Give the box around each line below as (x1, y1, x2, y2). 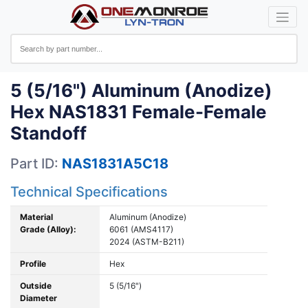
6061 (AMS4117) (109, 224, 173, 234)
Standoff (10, 122, 87, 144)
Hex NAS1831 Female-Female (10, 101, 267, 122)
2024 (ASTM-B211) (109, 236, 184, 247)
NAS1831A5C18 (62, 155, 168, 172)
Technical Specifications (10, 184, 168, 200)
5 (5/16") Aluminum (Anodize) (10, 80, 272, 101)
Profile (20, 258, 46, 269)
